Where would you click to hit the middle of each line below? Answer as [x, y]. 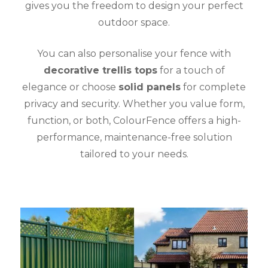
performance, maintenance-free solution [134, 137]
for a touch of [191, 70]
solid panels [150, 87]
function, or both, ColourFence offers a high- [134, 120]
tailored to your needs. [134, 154]
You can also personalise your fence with [134, 53]
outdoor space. [134, 22]
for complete [213, 87]
